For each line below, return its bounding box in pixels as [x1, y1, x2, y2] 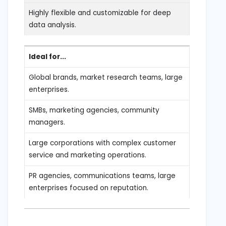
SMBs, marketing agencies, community [29, 105, 159, 115]
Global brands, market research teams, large [29, 72, 183, 82]
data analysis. [29, 20, 76, 30]
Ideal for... [29, 51, 66, 62]
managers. [29, 117, 65, 127]
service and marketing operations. [29, 150, 146, 160]
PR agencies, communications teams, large [29, 171, 176, 181]
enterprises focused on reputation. [29, 183, 148, 193]
